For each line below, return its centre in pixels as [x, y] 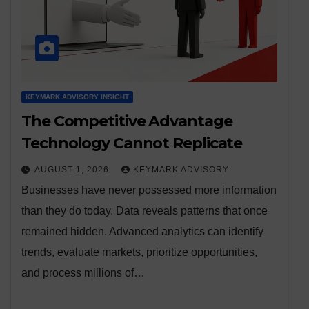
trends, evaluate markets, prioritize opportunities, [139, 252]
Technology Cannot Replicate [132, 143]
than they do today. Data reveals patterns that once [144, 211]
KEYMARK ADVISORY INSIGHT [77, 97]
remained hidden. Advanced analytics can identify [142, 232]
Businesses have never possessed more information [149, 190]
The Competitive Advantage [127, 121]
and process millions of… [83, 273]
